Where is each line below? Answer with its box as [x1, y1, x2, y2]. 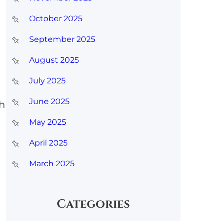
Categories [57, 196, 130, 212]
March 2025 [29, 158, 74, 168]
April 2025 [29, 138, 68, 147]
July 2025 [29, 75, 66, 85]
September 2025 [29, 34, 95, 44]
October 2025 [29, 13, 82, 23]
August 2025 [29, 55, 79, 65]
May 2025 [29, 117, 66, 127]
